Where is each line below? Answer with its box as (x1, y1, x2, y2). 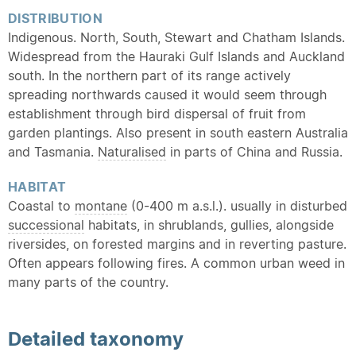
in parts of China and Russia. (166, 144, 342, 160)
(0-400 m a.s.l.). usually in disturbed (127, 198, 347, 214)
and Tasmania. (8, 144, 98, 160)
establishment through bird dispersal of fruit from (8, 106, 306, 122)
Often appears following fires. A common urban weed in (8, 255, 345, 271)
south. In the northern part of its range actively (8, 68, 291, 83)
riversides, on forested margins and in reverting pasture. (8, 236, 346, 252)
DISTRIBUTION (8, 10, 103, 26)
